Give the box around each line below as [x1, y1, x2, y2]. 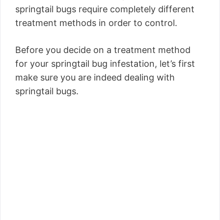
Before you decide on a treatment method [15, 45, 191, 55]
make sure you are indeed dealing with [15, 72, 175, 83]
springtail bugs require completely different [15, 4, 194, 15]
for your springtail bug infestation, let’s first [15, 58, 195, 69]
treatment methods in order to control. [15, 18, 177, 28]
